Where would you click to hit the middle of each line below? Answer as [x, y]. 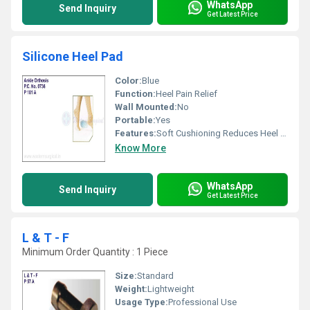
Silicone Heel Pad [73, 56]
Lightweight [171, 289]
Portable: [135, 120]
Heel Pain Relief [186, 94]
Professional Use [202, 302]
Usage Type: [142, 302]
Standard [155, 276]
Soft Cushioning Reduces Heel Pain [218, 133]
